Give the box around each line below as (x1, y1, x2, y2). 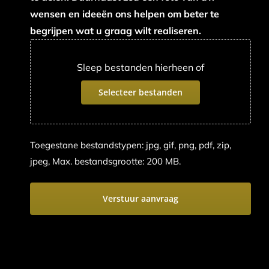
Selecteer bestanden (98, 86, 183, 98)
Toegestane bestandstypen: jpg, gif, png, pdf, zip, (29, 139, 231, 151)
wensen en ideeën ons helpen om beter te (29, 7, 219, 20)
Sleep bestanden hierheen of (76, 61, 204, 73)
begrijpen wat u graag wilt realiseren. (29, 24, 201, 37)
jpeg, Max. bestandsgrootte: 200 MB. (29, 155, 181, 167)
